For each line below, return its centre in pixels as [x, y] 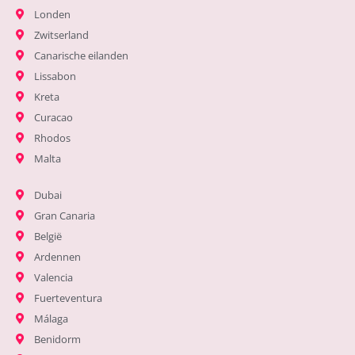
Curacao [53, 118]
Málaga [51, 319]
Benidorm [57, 340]
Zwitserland [61, 35]
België [48, 237]
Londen [52, 15]
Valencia [53, 278]
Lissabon [55, 76]
